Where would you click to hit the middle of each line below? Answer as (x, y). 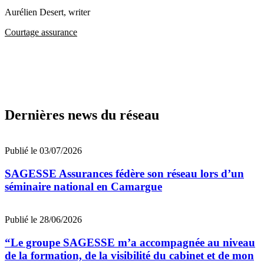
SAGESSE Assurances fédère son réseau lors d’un (124, 173)
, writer (77, 12)
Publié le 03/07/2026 (43, 150)
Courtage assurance (41, 32)
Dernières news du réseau (82, 115)
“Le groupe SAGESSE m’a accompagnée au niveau (130, 243)
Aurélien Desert (34, 12)
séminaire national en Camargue (83, 186)
